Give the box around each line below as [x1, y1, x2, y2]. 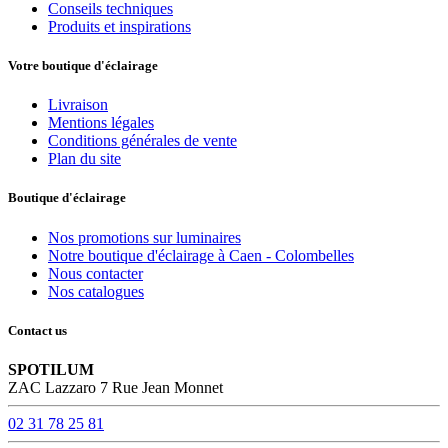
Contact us [8, 322, 67, 338]
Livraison [48, 96, 108, 114]
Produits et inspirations [48, 17, 191, 35]
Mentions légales [48, 114, 154, 132]
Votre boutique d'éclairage [8, 58, 158, 74]
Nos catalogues [48, 282, 144, 300]
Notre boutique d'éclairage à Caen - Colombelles [48, 246, 354, 264]
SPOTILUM [8, 360, 94, 378]
